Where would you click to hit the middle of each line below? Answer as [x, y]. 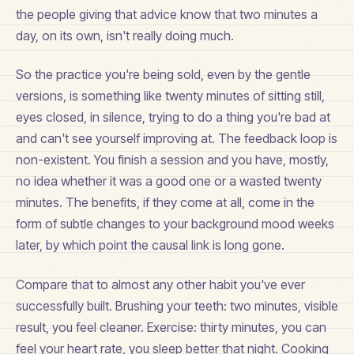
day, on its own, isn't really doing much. [125, 36]
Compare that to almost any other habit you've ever [160, 284]
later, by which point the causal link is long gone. [150, 245]
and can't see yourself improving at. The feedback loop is [177, 139]
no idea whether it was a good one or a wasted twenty [169, 181]
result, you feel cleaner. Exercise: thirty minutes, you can [171, 327]
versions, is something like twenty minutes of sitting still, [170, 96]
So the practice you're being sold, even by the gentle [163, 75]
